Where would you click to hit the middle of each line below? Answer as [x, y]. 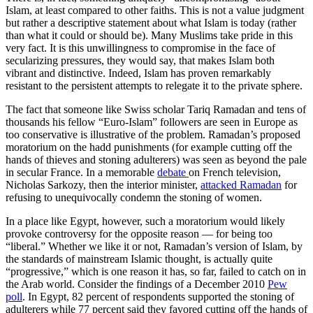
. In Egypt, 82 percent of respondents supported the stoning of [158, 297]
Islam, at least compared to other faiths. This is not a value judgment [155, 10]
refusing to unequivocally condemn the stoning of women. [134, 198]
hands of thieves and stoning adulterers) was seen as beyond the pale [156, 160]
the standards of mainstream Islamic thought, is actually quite [139, 259]
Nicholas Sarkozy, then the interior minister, [103, 185]
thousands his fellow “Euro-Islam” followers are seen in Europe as [152, 122]
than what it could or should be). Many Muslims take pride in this [149, 36]
